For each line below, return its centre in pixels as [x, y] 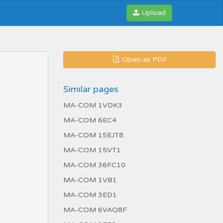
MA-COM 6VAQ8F [95, 210]
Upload [154, 13]
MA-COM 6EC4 [90, 120]
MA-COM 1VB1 [90, 180]
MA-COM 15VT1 [92, 150]
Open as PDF [144, 59]
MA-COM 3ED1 [90, 195]
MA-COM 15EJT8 [93, 135]
